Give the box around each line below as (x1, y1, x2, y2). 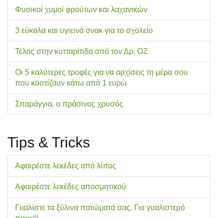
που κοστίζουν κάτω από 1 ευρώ (15, 79, 127, 87)
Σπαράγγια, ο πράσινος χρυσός (15, 100, 123, 108)
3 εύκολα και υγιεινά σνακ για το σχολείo (15, 26, 153, 35)
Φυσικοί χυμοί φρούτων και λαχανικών (15, 5, 147, 14)
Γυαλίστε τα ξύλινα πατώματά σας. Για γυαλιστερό (15, 203, 185, 212)
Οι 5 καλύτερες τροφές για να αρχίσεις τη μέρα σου (15, 68, 188, 76)
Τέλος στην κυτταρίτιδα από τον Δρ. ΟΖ (15, 47, 148, 55)
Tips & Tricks (7, 134, 90, 150)
